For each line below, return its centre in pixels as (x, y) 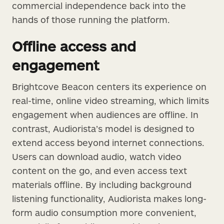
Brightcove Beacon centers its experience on (109, 86)
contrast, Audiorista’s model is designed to (103, 128)
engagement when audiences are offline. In (105, 114)
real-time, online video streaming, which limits (110, 100)
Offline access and (74, 46)
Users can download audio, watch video (97, 156)
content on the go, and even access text (99, 170)
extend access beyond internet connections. (108, 142)
